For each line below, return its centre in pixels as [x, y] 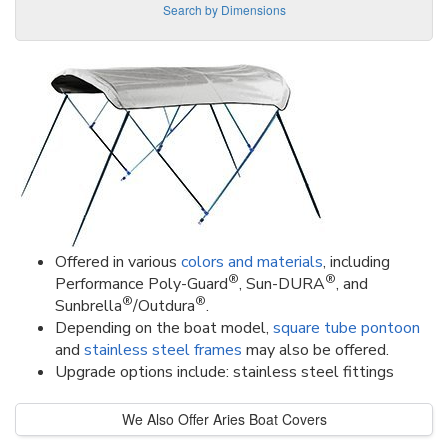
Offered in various [118, 261]
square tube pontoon [346, 327]
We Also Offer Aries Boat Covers [224, 418]
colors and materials [252, 261]
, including [356, 261]
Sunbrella [88, 305]
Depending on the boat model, [164, 327]
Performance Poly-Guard [141, 283]
